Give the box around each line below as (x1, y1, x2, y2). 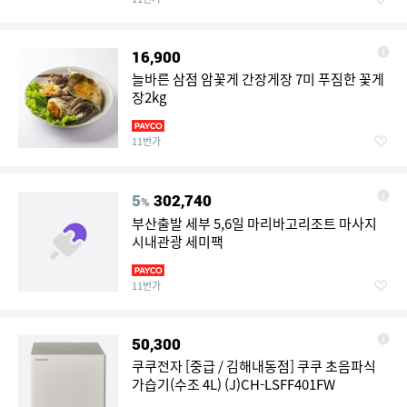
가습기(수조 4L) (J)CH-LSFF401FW (132, 374, 335, 394)
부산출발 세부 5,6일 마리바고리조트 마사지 (132, 213, 377, 233)
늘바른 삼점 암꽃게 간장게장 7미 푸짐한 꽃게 (132, 69, 384, 89)
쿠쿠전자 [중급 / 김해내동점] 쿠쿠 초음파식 (132, 356, 376, 376)
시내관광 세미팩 (132, 232, 223, 252)
